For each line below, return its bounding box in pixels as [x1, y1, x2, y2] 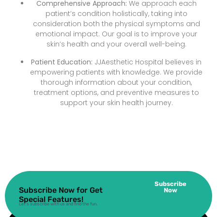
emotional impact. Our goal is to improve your [35, 29, 197, 39]
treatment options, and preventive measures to [33, 87, 199, 97]
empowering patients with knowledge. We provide [30, 67, 202, 77]
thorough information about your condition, [41, 77, 192, 87]
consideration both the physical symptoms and [32, 18, 200, 29]
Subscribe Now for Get [19, 185, 103, 195]
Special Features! [19, 194, 83, 204]
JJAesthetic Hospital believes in [93, 57, 201, 67]
